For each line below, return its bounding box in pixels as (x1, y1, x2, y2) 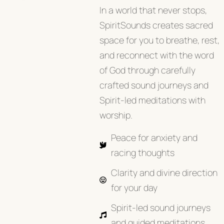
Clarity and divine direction (110, 166, 217, 178)
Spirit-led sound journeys (110, 201, 210, 213)
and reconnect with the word (99, 48, 214, 61)
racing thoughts (110, 146, 174, 158)
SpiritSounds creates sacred (99, 18, 213, 31)
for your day (110, 181, 157, 193)
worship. (99, 108, 135, 121)
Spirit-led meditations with (99, 93, 206, 106)
